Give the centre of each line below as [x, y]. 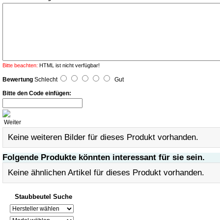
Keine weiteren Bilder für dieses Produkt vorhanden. [103, 137]
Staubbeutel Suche [43, 197]
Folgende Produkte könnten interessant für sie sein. [104, 158]
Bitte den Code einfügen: [37, 94]
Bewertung [18, 80]
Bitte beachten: [20, 66]
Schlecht [46, 80]
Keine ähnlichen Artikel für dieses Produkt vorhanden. [106, 173]
